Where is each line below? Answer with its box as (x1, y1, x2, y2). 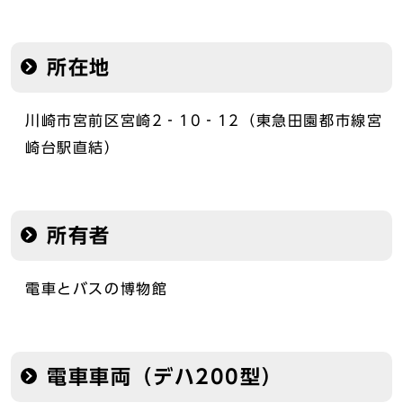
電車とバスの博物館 (25, 282, 184, 296)
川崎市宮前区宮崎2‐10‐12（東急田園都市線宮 (25, 113, 383, 128)
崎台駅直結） (25, 140, 121, 155)
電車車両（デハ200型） (47, 367, 283, 387)
